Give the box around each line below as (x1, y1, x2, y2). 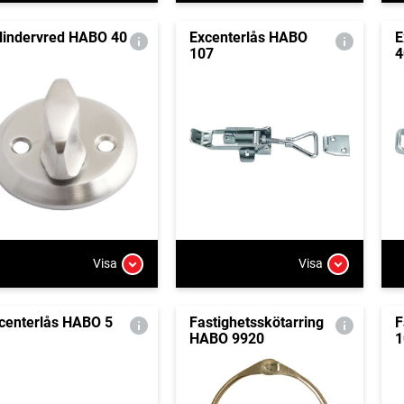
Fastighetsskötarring (188, 313, 324, 331)
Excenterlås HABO (188, 29, 308, 47)
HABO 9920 (188, 329, 264, 347)
